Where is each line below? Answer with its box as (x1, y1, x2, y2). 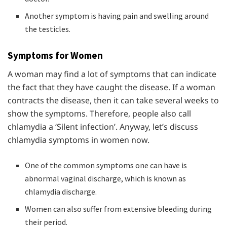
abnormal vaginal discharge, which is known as (25, 173, 186, 183)
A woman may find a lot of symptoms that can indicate (8, 68, 216, 80)
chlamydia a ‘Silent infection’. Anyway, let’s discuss (8, 121, 198, 132)
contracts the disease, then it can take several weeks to (8, 94, 219, 106)
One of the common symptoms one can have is (25, 160, 187, 170)
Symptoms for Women (8, 49, 103, 62)
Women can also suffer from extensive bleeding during (25, 203, 212, 214)
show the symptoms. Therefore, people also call (8, 107, 191, 119)
